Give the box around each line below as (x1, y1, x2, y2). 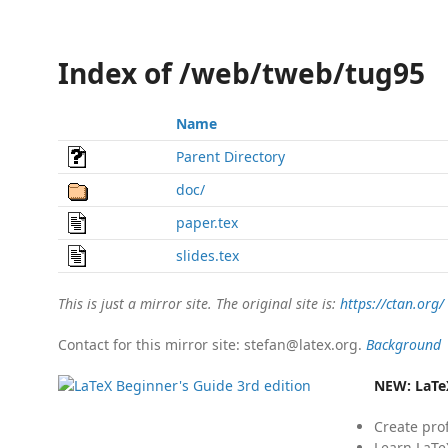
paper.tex (176, 213, 238, 232)
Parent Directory (176, 147, 285, 166)
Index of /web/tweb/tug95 (58, 54, 425, 92)
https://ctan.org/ (340, 294, 444, 313)
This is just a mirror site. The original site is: (58, 294, 340, 313)
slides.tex (176, 246, 239, 265)
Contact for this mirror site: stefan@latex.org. (58, 335, 366, 354)
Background (366, 335, 441, 354)
